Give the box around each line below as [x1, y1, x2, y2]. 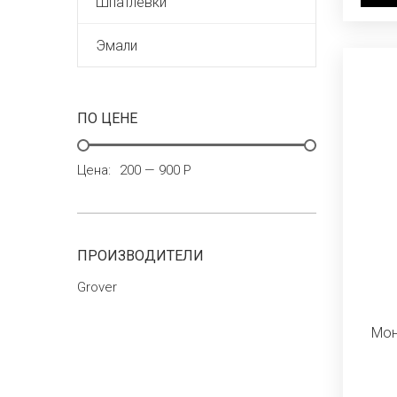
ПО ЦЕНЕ [77, 110, 137, 127]
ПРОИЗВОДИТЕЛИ [77, 247, 204, 264]
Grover [77, 279, 117, 295]
